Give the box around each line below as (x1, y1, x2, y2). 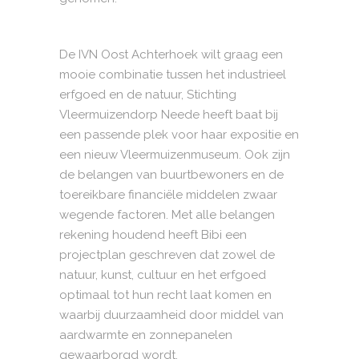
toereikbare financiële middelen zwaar (59, 188, 277, 202)
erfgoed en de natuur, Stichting (59, 87, 236, 102)
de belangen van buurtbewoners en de (59, 167, 284, 182)
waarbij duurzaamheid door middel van (59, 308, 284, 322)
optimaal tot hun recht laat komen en (59, 288, 272, 302)
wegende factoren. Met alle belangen (59, 208, 275, 222)
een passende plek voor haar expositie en (59, 127, 299, 142)
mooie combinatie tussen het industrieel (59, 67, 286, 82)
